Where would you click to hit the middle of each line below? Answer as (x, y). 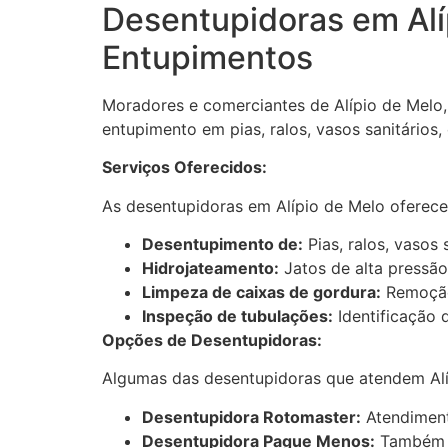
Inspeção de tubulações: (237, 315)
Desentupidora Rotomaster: (251, 416)
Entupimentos (207, 57)
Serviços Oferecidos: (184, 167)
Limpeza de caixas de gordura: (261, 291)
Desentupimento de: (222, 243)
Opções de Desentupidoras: (212, 339)
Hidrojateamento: (210, 267)
